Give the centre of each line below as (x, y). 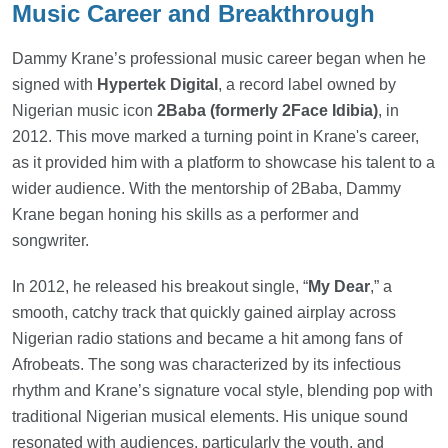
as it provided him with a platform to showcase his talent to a (223, 163)
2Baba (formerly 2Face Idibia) (265, 111)
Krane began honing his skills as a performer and (185, 215)
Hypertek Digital (155, 85)
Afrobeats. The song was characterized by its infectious (206, 365)
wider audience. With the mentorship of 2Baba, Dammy (206, 189)
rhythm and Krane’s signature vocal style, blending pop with (222, 391)
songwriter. (50, 241)
